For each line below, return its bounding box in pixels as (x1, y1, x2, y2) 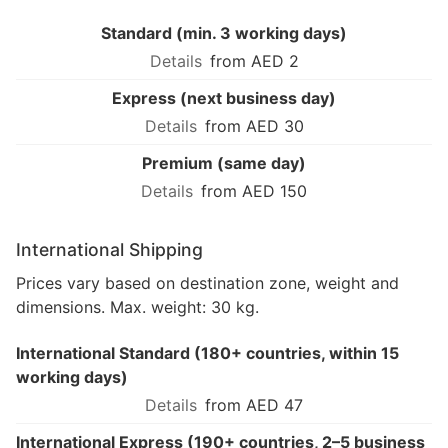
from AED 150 (201, 181, 307, 202)
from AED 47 (205, 395, 303, 416)
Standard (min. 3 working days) (101, 23, 347, 44)
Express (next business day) (112, 88, 336, 109)
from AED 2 (209, 51, 299, 72)
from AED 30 (204, 116, 304, 137)
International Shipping (16, 239, 203, 261)
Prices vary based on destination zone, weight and (16, 273, 399, 294)
